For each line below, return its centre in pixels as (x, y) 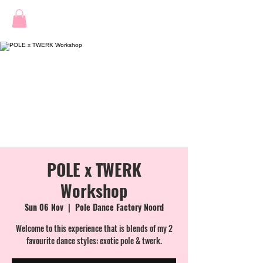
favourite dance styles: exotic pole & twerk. (94, 241)
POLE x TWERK (94, 170)
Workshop (94, 191)
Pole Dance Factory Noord (119, 207)
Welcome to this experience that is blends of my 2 (94, 228)
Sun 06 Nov (44, 207)
